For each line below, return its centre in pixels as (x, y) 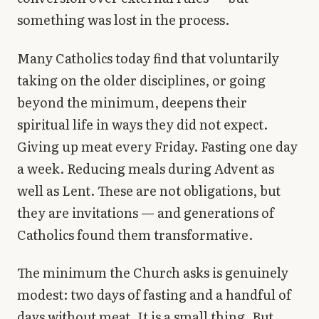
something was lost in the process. (123, 20)
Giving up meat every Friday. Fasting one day (157, 146)
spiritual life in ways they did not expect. (142, 124)
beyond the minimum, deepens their (132, 102)
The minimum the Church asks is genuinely (153, 273)
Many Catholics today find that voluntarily (148, 58)
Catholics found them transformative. (135, 234)
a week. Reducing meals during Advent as (146, 168)
